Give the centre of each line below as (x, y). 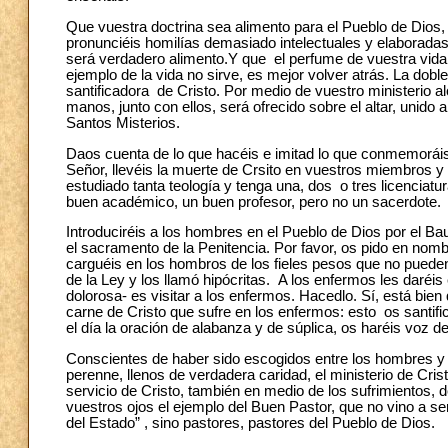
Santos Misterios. (123, 122)
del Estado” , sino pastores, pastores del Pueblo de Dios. (250, 422)
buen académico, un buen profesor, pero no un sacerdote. (253, 201)
